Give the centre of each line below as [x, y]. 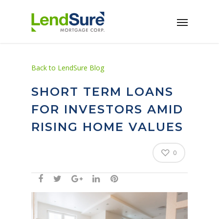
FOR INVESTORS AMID [107, 109]
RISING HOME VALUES [107, 127]
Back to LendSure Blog [68, 68]
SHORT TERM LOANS [102, 92]
